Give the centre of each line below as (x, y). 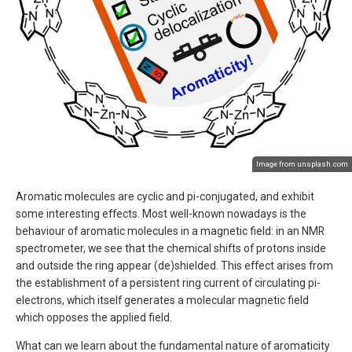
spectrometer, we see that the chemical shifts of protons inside (171, 249)
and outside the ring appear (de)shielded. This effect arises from (174, 266)
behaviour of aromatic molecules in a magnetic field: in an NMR (170, 231)
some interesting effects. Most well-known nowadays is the (161, 214)
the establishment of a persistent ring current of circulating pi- (168, 283)
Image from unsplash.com (302, 163)
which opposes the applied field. (94, 318)
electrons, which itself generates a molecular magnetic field (162, 301)
